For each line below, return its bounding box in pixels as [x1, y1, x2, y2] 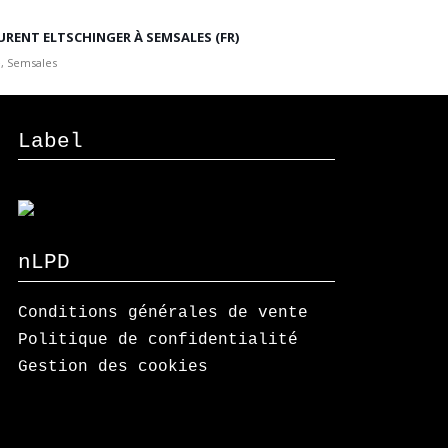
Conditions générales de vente [18, 304, 309, 323]
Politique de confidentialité [18, 331, 299, 350]
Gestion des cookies [18, 358, 209, 376]
